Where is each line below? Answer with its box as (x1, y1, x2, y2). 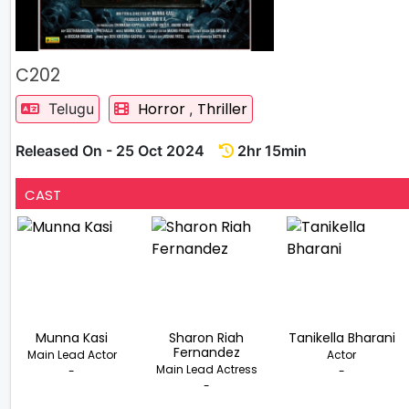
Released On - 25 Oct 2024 (16, 141, 219, 160)
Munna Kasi (36, 328, 109, 347)
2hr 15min (234, 141, 307, 160)
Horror (138, 98, 189, 120)
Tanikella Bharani (288, 328, 395, 347)
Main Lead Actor (26, 346, 117, 362)
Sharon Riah (169, 328, 245, 347)
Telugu (44, 99, 94, 118)
